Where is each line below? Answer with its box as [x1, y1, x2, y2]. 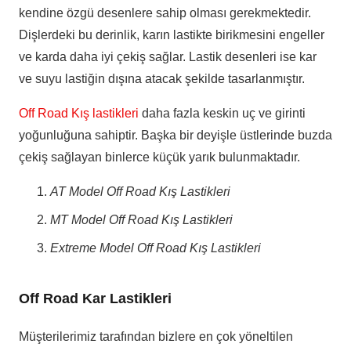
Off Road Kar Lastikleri [19, 291, 175, 307]
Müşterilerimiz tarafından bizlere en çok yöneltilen [19, 330, 293, 344]
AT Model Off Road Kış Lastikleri [50, 185, 230, 199]
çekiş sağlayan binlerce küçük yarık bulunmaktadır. [19, 150, 300, 165]
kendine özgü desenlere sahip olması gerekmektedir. [19, 6, 311, 20]
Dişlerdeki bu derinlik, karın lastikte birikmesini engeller [19, 28, 324, 42]
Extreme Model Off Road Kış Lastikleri [50, 241, 261, 255]
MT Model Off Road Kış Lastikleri [50, 213, 233, 227]
